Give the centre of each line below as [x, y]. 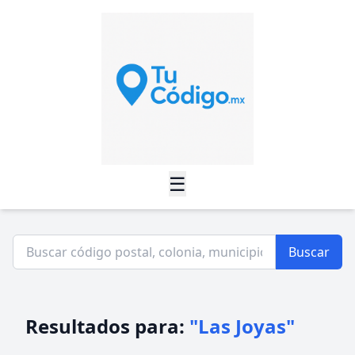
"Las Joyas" [242, 326]
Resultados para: [107, 326]
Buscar [309, 252]
